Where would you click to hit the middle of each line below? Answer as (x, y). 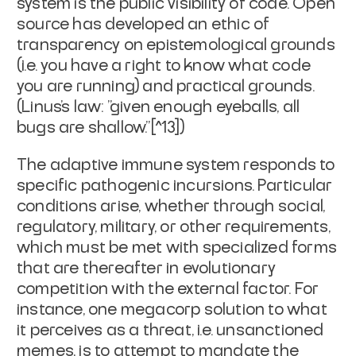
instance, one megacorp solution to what (172, 310)
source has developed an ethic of (143, 24)
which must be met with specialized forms (177, 248)
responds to (288, 165)
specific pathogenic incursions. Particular (175, 186)
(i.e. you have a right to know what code (164, 66)
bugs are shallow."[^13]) (101, 128)
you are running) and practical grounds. (166, 86)
